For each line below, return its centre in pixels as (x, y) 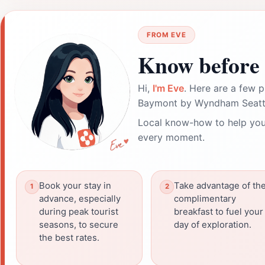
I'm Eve (168, 88)
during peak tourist (79, 211)
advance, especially (80, 198)
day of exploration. (213, 224)
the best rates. (69, 237)
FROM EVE (167, 35)
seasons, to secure (79, 224)
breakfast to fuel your (219, 211)
